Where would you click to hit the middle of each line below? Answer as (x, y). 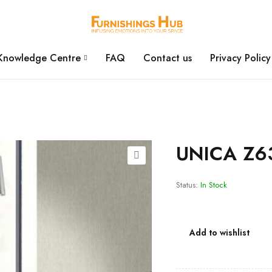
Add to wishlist (219, 233)
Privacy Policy (240, 58)
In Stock (213, 185)
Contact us (168, 58)
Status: (187, 185)
